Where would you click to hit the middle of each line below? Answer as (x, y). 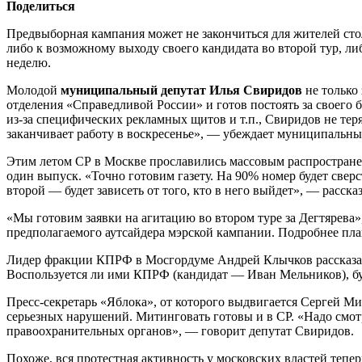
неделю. (29, 62)
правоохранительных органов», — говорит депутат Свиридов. (180, 330)
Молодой (34, 90)
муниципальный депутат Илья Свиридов (181, 90)
